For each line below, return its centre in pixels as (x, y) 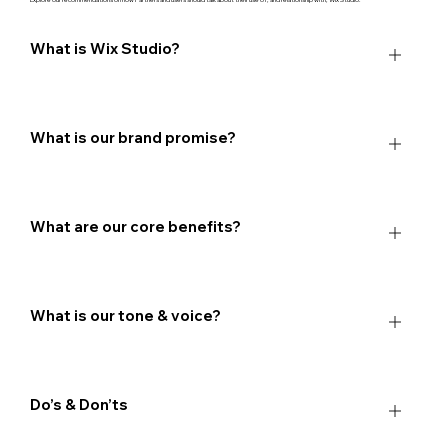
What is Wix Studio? (104, 48)
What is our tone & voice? (125, 315)
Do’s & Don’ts (78, 404)
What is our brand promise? (132, 137)
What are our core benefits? (135, 226)
